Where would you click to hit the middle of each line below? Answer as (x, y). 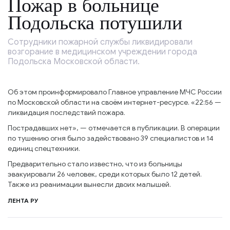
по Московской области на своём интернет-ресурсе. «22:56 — (114, 102)
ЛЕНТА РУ (23, 200)
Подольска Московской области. (74, 62)
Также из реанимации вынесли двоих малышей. (89, 185)
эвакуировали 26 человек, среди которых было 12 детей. (105, 174)
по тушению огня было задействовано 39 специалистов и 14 (111, 138)
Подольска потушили (95, 23)
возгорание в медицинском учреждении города (102, 52)
